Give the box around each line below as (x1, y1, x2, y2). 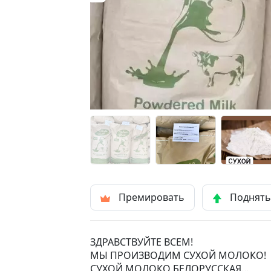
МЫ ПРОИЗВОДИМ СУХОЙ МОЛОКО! (90, 249, 266, 263)
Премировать (118, 191, 184, 204)
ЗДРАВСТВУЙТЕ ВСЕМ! (90, 235, 193, 249)
